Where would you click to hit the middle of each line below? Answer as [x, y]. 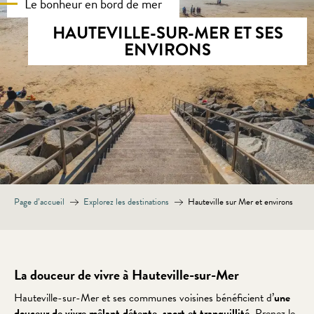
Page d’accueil [39, 202]
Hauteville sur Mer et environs [240, 202]
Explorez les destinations [126, 202]
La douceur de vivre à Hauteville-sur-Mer [127, 275]
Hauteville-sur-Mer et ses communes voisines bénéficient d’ [144, 298]
